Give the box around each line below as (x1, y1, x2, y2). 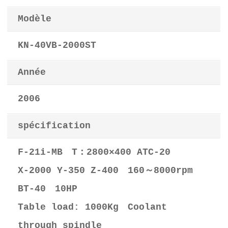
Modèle (18, 14, 52, 25)
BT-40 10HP (18, 184, 78, 195)
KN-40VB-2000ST (18, 40, 97, 51)
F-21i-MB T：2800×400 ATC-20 (18, 147, 171, 158)
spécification (18, 121, 91, 132)
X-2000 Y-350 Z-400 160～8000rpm (18, 165, 193, 177)
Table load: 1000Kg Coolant (18, 202, 167, 213)
